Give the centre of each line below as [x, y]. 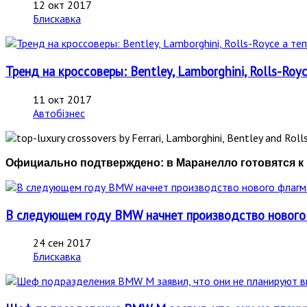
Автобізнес [59, 113]
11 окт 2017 [62, 99]
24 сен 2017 [62, 243]
